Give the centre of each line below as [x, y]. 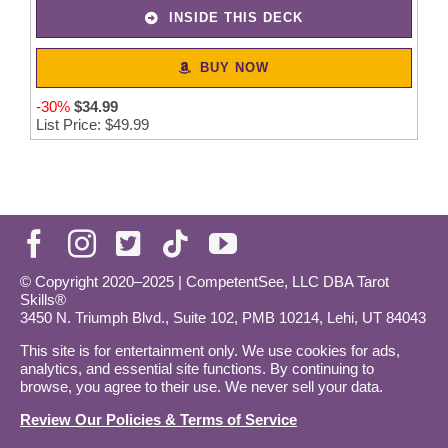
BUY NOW [235, 68]
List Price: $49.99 [92, 125]
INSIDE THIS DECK [235, 18]
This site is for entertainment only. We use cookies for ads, [210, 351]
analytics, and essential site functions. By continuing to [197, 369]
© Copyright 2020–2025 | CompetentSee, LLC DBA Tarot [204, 282]
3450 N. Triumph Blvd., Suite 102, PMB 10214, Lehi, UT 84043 [223, 318]
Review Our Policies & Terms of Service [158, 420]
